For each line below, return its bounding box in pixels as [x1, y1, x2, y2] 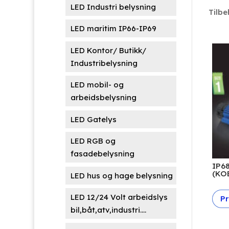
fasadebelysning [70, 149, 134, 158]
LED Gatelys [70, 114, 117, 124]
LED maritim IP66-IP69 [70, 24, 156, 33]
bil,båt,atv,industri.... [70, 205, 146, 215]
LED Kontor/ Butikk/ [70, 45, 146, 55]
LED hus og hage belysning [70, 170, 173, 180]
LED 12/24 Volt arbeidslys [70, 192, 168, 202]
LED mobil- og [70, 80, 124, 89]
